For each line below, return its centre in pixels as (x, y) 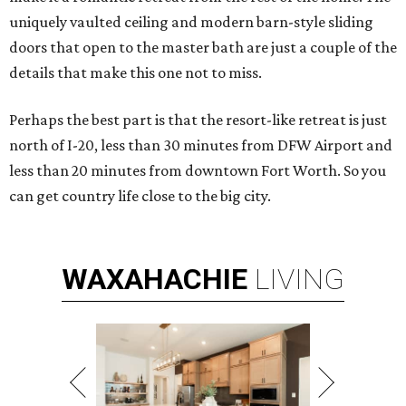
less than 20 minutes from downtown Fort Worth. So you (198, 171)
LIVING (300, 280)
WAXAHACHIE (155, 280)
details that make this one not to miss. (135, 73)
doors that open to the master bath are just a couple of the (203, 48)
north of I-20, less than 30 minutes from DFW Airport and (201, 145)
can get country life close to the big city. (140, 196)
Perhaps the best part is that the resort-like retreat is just (198, 120)
